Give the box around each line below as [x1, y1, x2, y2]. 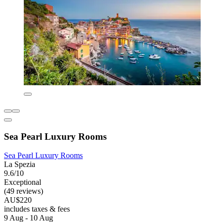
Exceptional [4, 178, 41, 187]
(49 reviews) [4, 187, 43, 196]
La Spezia [4, 160, 35, 169]
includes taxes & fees [4, 205, 70, 214]
